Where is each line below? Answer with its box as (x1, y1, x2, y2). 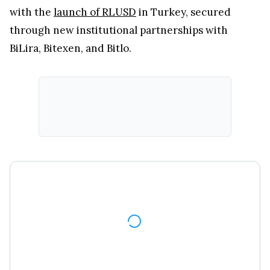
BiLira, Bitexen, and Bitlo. (10, 41, 134, 55)
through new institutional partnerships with (10, 23, 228, 37)
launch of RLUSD (54, 5, 136, 19)
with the (10, 5, 54, 19)
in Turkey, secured (136, 5, 231, 19)
